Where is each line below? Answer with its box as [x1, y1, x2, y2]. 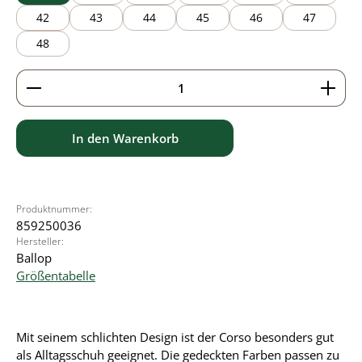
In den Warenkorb [71, 130, 179, 146]
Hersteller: [16, 234, 64, 248]
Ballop [16, 250, 52, 266]
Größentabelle [16, 267, 95, 284]
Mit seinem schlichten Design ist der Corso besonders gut [16, 329, 334, 345]
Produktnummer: [16, 202, 92, 216]
